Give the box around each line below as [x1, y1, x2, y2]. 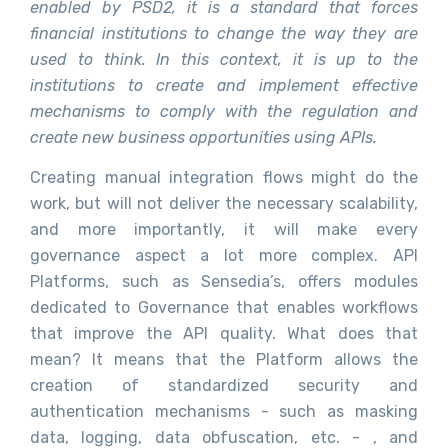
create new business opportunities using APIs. [30, 127, 377, 147]
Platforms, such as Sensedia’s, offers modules [30, 271, 418, 291]
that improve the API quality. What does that [30, 323, 418, 343]
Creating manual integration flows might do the [30, 167, 418, 187]
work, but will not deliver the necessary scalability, [30, 193, 418, 213]
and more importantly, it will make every [30, 219, 418, 239]
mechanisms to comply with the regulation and [30, 101, 418, 121]
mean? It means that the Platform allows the [30, 349, 418, 369]
